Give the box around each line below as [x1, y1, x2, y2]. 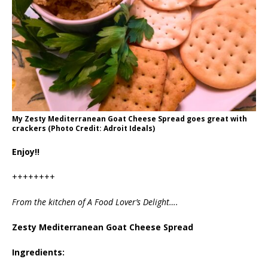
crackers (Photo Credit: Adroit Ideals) [12, 123, 155, 133]
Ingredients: [12, 246, 65, 258]
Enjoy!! [12, 145, 39, 157]
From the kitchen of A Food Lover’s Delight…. [12, 196, 178, 208]
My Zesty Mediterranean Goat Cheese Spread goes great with [12, 113, 247, 124]
